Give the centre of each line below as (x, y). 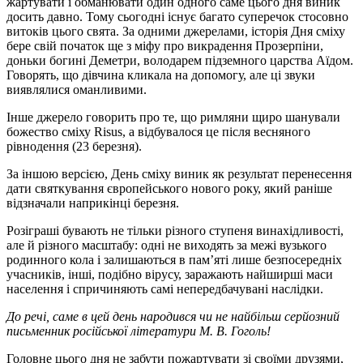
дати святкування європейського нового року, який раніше (169, 188)
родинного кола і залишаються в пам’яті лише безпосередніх (174, 259)
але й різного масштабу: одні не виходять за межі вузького (167, 245)
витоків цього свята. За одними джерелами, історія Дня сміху (176, 31)
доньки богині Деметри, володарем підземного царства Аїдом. (180, 60)
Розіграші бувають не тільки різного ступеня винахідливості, (175, 230)
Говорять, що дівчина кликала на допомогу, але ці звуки (161, 75)
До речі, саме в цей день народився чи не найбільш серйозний (173, 316)
